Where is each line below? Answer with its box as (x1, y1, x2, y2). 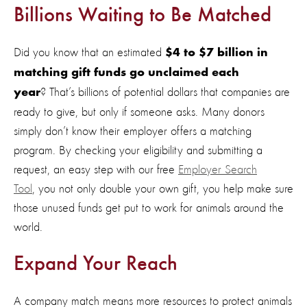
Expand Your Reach (14, 254, 177, 275)
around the (234, 201, 284, 214)
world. (14, 221, 42, 234)
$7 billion (199, 47, 254, 60)
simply (14, 125, 42, 138)
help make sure (223, 182, 293, 195)
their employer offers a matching (100, 125, 251, 138)
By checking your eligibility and (59, 144, 204, 157)
